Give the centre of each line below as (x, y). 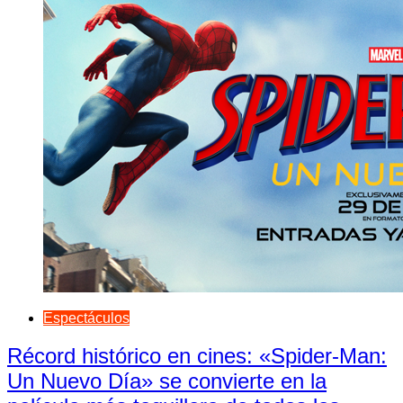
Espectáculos (86, 318)
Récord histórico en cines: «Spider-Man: (197, 356)
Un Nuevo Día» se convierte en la (167, 381)
